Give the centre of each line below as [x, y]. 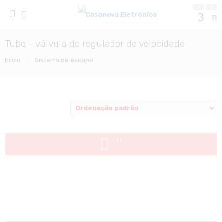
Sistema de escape [64, 60]
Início [13, 60]
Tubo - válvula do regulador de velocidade [95, 43]
